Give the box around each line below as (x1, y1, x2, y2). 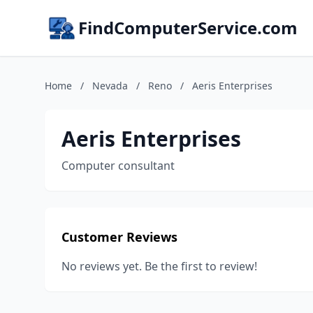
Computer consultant (61, 158, 175, 173)
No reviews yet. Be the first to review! (61, 259, 257, 274)
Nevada (92, 79, 128, 92)
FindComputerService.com (78, 16, 298, 39)
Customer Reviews (61, 228, 177, 245)
